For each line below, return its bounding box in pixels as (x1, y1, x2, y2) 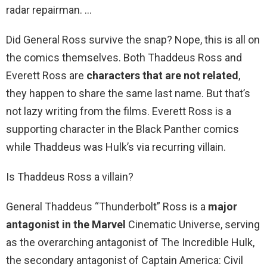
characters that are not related (86, 69, 238, 82)
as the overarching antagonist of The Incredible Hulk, (6, 236, 254, 249)
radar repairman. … (6, 4, 92, 17)
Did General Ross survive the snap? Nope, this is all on (6, 33, 260, 46)
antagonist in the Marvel (6, 218, 126, 231)
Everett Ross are (6, 69, 86, 82)
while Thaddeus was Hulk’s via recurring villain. (6, 141, 226, 154)
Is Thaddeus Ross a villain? (6, 170, 133, 184)
